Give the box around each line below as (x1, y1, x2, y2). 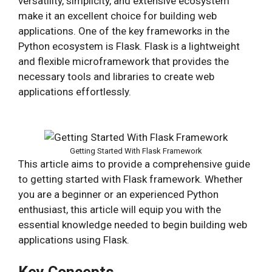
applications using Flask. (18, 234, 129, 246)
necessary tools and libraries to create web (18, 70, 214, 83)
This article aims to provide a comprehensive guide (18, 158, 250, 170)
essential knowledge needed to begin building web (18, 219, 247, 231)
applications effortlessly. (18, 85, 131, 98)
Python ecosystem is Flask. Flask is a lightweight (18, 39, 240, 52)
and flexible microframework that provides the (18, 55, 229, 67)
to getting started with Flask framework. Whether (18, 173, 243, 185)
